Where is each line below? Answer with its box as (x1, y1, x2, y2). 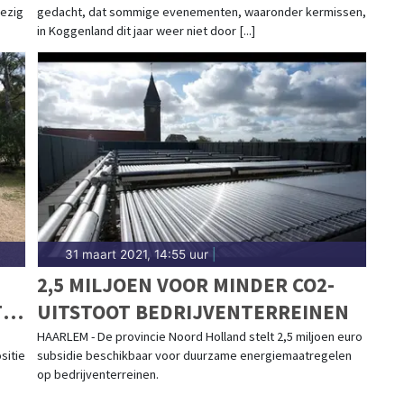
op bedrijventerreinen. (36, 365, 159, 382)
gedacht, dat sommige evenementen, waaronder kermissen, (36, 3, 366, 20)
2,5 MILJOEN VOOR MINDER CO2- (36, 271, 335, 298)
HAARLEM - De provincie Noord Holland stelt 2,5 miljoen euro (36, 327, 363, 344)
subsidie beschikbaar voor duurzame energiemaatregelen (36, 346, 352, 363)
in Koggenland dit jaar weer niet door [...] (36, 22, 255, 39)
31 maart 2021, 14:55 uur (64, 246, 208, 262)
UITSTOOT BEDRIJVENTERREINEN (36, 298, 349, 325)
